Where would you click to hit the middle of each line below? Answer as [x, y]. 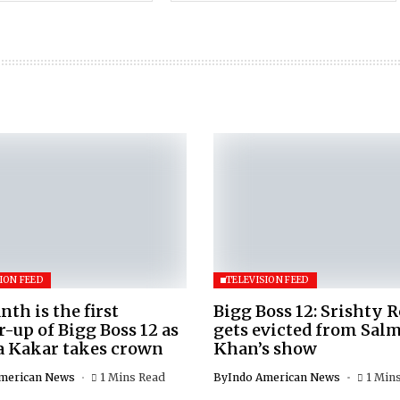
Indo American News [284, 377]
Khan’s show [265, 348]
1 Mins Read [133, 377]
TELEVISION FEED [268, 279]
